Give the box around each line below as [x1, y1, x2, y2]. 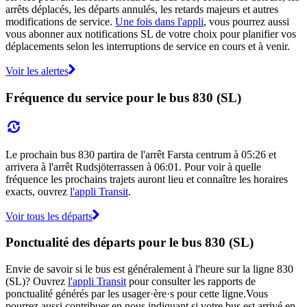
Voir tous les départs [5, 210, 93, 222]
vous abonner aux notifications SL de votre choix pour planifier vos [5, 28, 296, 40]
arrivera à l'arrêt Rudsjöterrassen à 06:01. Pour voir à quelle [5, 160, 261, 173]
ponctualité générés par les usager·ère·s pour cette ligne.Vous [5, 287, 268, 299]
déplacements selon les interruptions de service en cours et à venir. [5, 40, 290, 53]
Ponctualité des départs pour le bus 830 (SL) [5, 235, 254, 250]
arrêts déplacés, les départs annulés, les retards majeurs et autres [5, 3, 278, 16]
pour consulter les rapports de [126, 275, 256, 287]
